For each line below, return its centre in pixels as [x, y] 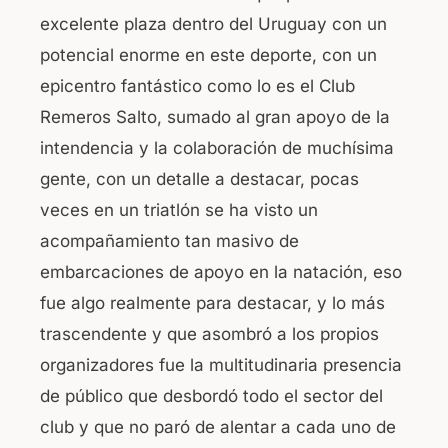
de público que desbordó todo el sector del [211, 395]
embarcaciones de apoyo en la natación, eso [221, 271]
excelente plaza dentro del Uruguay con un [213, 23]
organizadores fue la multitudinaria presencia [221, 364]
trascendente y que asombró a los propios [209, 333]
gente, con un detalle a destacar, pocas [199, 178]
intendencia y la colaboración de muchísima [217, 147]
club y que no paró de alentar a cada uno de [218, 426]
